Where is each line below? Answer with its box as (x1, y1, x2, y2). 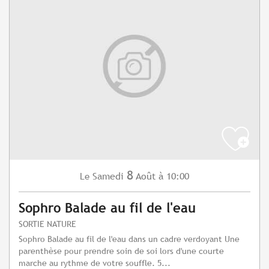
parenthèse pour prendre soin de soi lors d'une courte (19, 246, 224, 256)
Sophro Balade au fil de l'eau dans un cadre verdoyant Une (19, 234, 240, 244)
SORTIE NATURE (19, 219, 76, 229)
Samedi (92, 171, 124, 183)
